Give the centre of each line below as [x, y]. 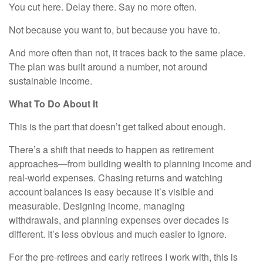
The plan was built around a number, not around [108, 67]
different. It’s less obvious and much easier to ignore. [118, 234]
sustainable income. [50, 81]
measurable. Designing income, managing [97, 206]
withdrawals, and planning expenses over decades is [119, 220]
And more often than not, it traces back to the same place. [127, 53]
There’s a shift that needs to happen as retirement [111, 150]
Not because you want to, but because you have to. [114, 30]
